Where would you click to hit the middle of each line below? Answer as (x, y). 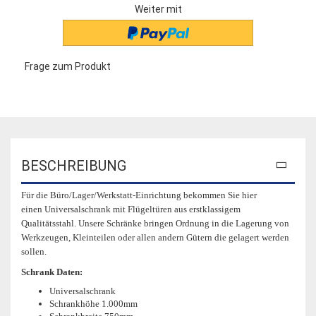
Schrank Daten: (52, 272)
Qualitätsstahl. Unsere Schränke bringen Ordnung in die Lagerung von (155, 223)
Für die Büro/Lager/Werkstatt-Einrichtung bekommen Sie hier (139, 195)
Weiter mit (158, 10)
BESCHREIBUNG (74, 165)
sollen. (34, 251)
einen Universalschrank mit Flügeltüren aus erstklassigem (131, 209)
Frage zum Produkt (68, 66)
